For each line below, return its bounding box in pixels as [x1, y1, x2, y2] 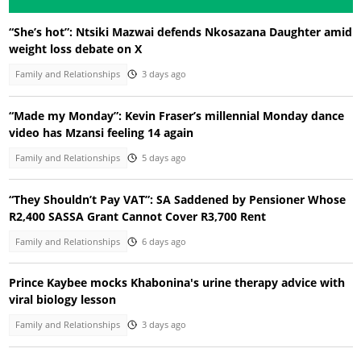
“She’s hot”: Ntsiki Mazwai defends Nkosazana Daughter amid [8, 24, 352, 40]
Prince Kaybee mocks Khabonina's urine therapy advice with [8, 275, 345, 291]
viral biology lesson [8, 292, 116, 308]
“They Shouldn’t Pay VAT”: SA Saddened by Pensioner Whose [8, 191, 346, 207]
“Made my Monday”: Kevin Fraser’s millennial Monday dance [8, 107, 344, 123]
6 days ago [141, 235, 186, 247]
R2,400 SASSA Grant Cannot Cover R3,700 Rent [8, 208, 266, 224]
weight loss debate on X [8, 41, 142, 57]
